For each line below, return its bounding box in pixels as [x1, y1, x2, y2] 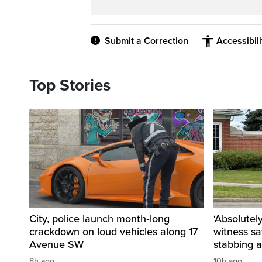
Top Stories [29, 75, 111, 96]
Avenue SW [29, 238, 84, 251]
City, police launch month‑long [29, 212, 170, 226]
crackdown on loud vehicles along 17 [29, 225, 198, 239]
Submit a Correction [105, 35, 188, 47]
